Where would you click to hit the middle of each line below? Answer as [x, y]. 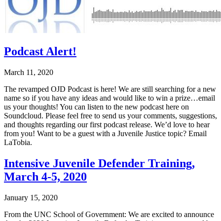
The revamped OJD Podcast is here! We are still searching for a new [110, 89]
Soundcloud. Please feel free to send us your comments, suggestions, [110, 115]
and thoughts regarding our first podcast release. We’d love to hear [107, 124]
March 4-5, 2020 [45, 176]
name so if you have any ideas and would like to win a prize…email [110, 98]
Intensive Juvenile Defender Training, [99, 163]
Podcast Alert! [40, 52]
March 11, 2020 [29, 72]
